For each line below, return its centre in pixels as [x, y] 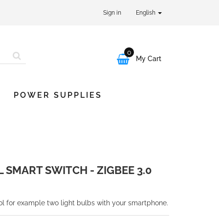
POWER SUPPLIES [58, 95]
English [146, 13]
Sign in [112, 13]
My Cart [149, 59]
